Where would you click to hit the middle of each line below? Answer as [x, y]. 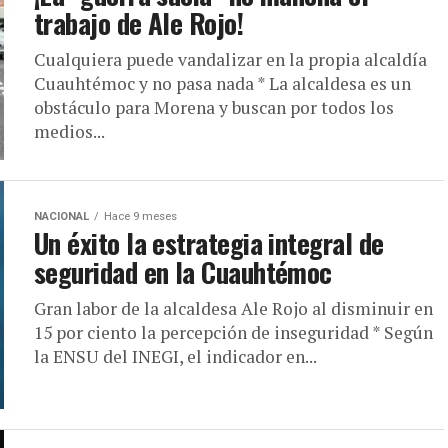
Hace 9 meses [140, 216]
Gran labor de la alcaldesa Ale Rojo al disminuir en [233, 308]
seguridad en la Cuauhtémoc [183, 272]
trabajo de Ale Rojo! [139, 23]
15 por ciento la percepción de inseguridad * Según [233, 332]
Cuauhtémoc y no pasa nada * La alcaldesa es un [222, 83]
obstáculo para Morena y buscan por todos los [214, 107]
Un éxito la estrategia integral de [209, 243]
